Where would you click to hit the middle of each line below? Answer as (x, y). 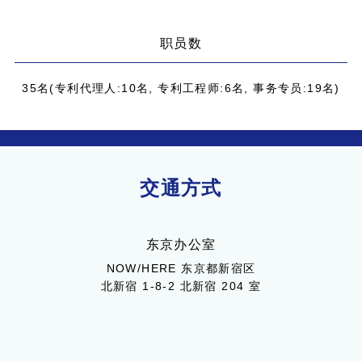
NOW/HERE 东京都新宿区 (181, 268)
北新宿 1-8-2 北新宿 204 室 (181, 286)
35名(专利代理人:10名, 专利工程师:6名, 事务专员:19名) (181, 88)
